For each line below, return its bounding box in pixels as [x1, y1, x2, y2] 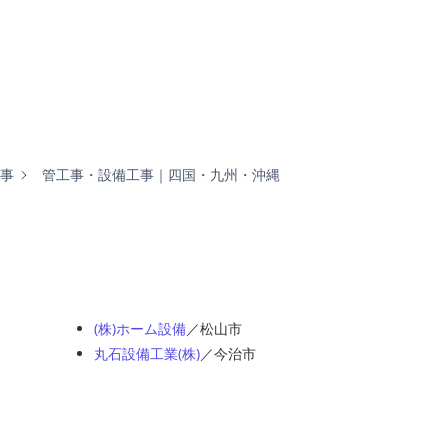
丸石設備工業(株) [94, 344, 200, 363]
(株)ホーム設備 [94, 319, 186, 338]
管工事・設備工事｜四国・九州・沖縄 [42, 164, 280, 184]
